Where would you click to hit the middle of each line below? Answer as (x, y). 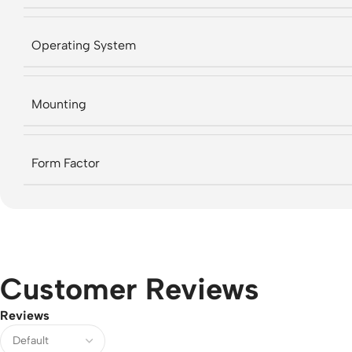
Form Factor (66, 163)
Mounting (59, 104)
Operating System (84, 45)
